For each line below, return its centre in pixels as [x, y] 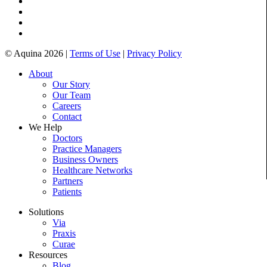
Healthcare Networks [92, 170]
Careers [67, 105]
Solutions [46, 212]
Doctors [67, 138]
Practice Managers [87, 148]
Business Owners [85, 159]
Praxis [64, 233]
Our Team [72, 95]
